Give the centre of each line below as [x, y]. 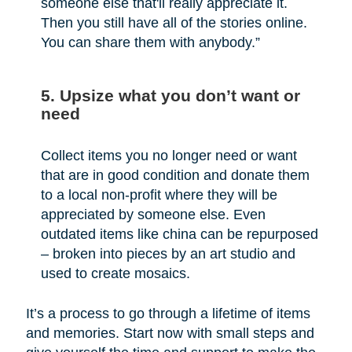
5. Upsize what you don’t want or [170, 96]
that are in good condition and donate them [175, 176]
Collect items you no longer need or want [169, 156]
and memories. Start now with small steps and [170, 333]
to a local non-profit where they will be [159, 195]
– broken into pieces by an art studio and [168, 254]
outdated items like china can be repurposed [179, 235]
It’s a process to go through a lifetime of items [168, 313]
